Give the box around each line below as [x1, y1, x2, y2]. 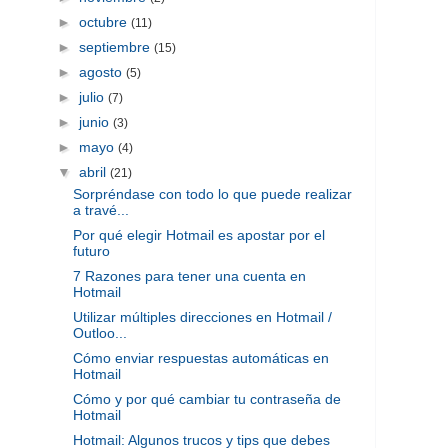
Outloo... [72, 324, 127, 341]
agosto [78, 63, 126, 80]
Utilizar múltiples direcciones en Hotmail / [72, 308, 332, 325]
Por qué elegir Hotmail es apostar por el [72, 226, 325, 243]
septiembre [78, 38, 154, 55]
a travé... [72, 201, 129, 218]
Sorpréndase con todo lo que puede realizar [72, 185, 352, 202]
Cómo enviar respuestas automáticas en [72, 349, 329, 366]
